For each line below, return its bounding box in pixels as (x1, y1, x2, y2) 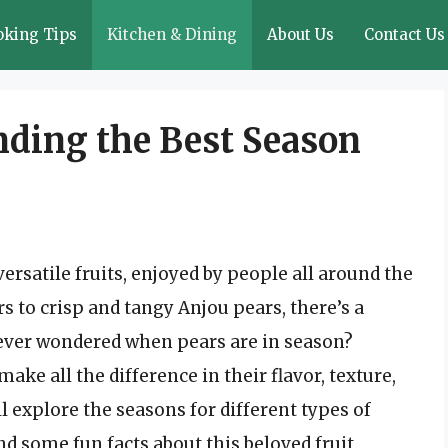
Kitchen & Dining (107, 25, 237, 44)
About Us (267, 25, 334, 44)
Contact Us (364, 25, 445, 44)
